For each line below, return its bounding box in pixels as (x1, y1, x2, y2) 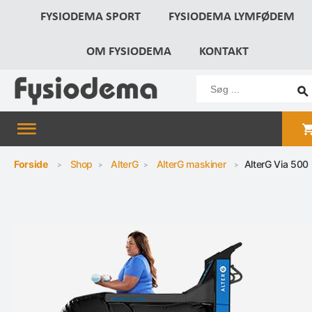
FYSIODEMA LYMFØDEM (168, 10, 295, 24)
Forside (14, 158, 48, 170)
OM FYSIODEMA (86, 45, 171, 58)
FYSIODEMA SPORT (40, 10, 141, 24)
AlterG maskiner (156, 158, 226, 170)
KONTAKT (198, 45, 249, 58)
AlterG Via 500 (244, 158, 309, 170)
